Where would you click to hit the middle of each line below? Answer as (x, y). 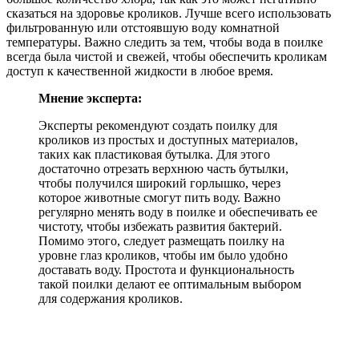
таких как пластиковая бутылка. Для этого (154, 154)
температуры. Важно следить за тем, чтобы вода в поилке (165, 42)
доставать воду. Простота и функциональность (166, 269)
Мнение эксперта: (90, 98)
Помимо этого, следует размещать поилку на (161, 240)
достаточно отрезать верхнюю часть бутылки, (163, 168)
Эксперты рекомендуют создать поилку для (158, 125)
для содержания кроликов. (111, 298)
